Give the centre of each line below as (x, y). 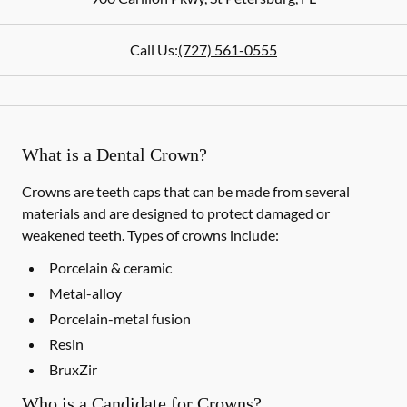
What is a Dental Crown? (114, 154)
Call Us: (154, 50)
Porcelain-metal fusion (120, 318)
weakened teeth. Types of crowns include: (150, 235)
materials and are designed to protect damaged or (176, 213)
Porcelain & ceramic (110, 268)
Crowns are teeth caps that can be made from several (186, 191)
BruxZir (73, 369)
